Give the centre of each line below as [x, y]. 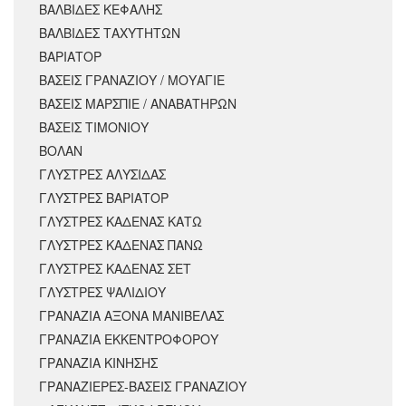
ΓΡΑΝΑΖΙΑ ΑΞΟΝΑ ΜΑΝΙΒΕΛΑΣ [131, 316]
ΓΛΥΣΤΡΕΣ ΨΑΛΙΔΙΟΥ [102, 292]
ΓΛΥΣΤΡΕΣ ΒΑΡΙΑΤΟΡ [104, 198]
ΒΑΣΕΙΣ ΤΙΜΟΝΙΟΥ [94, 127]
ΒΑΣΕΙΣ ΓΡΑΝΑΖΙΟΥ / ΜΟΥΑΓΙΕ [132, 80]
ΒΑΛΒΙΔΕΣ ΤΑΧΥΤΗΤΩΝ [110, 33]
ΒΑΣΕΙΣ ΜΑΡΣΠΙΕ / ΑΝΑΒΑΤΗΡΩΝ [138, 104]
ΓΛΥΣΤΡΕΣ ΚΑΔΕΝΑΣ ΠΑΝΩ [121, 245]
